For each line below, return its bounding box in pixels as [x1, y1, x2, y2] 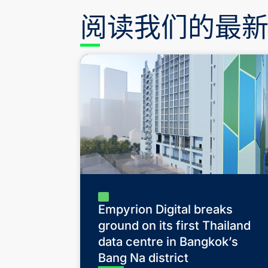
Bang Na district [98, 250, 189, 265]
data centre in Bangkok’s [98, 234, 239, 249]
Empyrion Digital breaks [98, 202, 233, 217]
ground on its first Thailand [98, 218, 251, 233]
